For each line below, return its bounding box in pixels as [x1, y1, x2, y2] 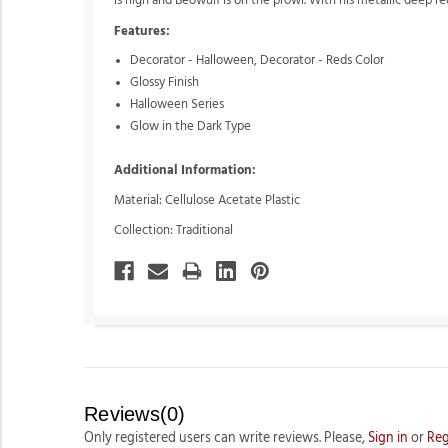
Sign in [368, 430, 408, 445]
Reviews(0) [84, 402, 186, 425]
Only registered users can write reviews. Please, [84, 430, 368, 445]
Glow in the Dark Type [130, 119, 252, 133]
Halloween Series [130, 97, 225, 111]
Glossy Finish [130, 75, 200, 89]
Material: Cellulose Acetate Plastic [114, 194, 300, 208]
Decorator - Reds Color [260, 53, 385, 67]
